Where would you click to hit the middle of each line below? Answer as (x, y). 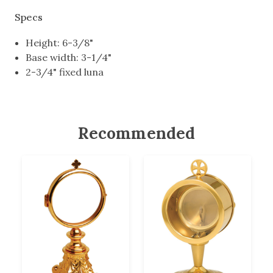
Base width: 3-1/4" (69, 57)
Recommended (136, 133)
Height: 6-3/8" (60, 43)
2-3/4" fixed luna (65, 72)
